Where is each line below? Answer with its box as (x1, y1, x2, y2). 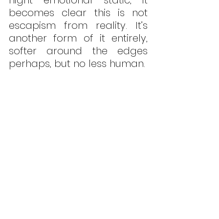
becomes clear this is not (9, 5, 148, 20)
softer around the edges (9, 44, 148, 58)
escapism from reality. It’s (9, 18, 148, 32)
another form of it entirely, (9, 31, 148, 45)
